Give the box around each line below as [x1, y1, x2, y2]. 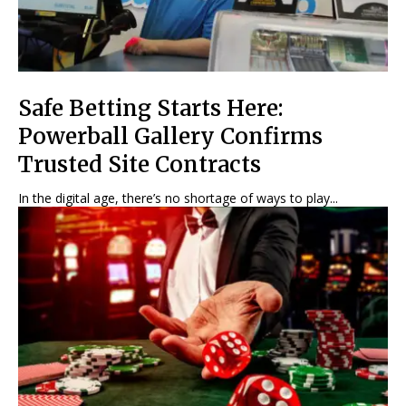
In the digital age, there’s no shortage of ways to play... [18, 188, 338, 207]
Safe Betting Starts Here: [18, 93, 284, 122]
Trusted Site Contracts [18, 150, 261, 179]
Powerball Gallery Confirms [18, 121, 323, 150]
